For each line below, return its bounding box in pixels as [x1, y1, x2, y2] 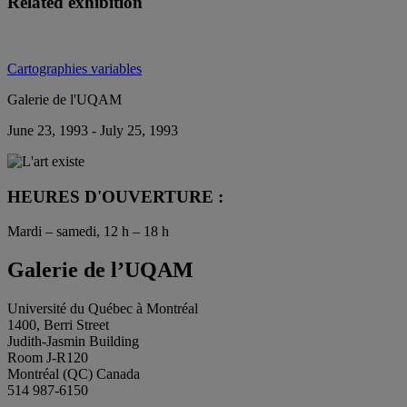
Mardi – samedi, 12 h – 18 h [7, 223, 169, 240]
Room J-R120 [7, 350, 88, 366]
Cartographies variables [7, 60, 142, 76]
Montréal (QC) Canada [7, 366, 140, 382]
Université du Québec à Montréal [7, 301, 198, 317]
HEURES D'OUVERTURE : [7, 186, 223, 206]
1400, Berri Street [7, 317, 109, 333]
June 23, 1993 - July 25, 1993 [7, 122, 178, 138]
